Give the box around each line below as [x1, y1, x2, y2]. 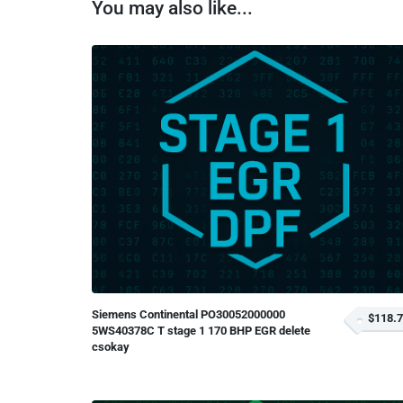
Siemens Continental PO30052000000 [92, 307, 285, 321]
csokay [92, 339, 130, 354]
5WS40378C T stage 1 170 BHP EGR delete [92, 323, 310, 337]
